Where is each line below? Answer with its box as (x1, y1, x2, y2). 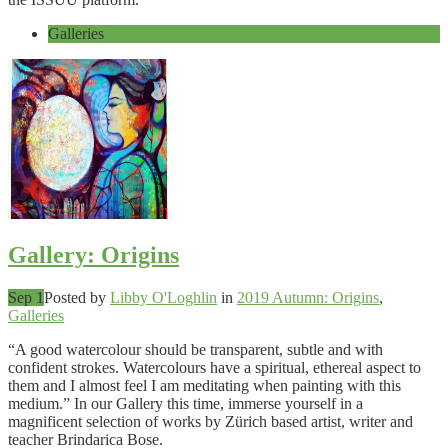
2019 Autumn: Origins (237, 289, 379, 307)
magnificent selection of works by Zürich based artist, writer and (8, 413, 413, 431)
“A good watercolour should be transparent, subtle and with (8, 341, 383, 359)
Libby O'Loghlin (110, 289, 217, 307)
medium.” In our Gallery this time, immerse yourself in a (8, 395, 363, 413)
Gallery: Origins (8, 242, 179, 269)
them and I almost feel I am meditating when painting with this (8, 377, 401, 395)
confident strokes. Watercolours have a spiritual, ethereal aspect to (8, 359, 421, 377)
